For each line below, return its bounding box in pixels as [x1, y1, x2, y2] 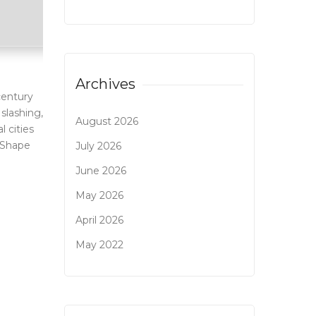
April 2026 [75, 214, 123, 227]
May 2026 [75, 189, 123, 202]
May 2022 [75, 238, 123, 252]
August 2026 [75, 115, 138, 128]
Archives [75, 75, 135, 93]
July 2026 [75, 140, 121, 153]
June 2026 [75, 164, 126, 178]
